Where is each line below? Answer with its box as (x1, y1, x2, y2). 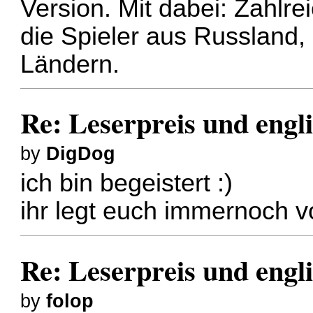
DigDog (46, 143, 116, 164)
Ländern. (20, 50, 120, 78)
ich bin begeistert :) (20, 169, 233, 198)
